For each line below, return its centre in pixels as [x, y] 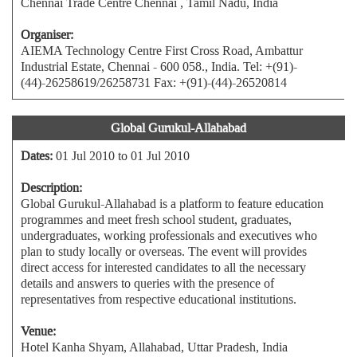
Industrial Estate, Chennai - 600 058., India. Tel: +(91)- [159, 67]
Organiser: [47, 35]
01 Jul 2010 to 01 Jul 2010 [121, 156]
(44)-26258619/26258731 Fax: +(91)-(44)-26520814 [154, 82]
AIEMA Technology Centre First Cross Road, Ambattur [162, 51]
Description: [51, 188]
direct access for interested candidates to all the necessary [163, 267]
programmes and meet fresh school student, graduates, [156, 220]
